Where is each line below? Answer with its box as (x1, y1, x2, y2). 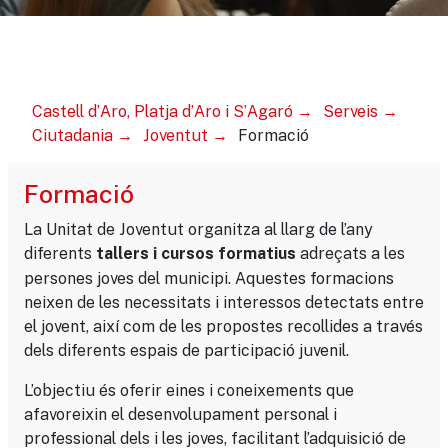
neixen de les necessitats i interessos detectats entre (24, 292, 424, 312)
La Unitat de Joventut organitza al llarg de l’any (24, 219, 373, 239)
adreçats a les (296, 243, 405, 263)
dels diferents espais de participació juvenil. (24, 340, 349, 360)
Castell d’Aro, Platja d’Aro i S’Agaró (32, 101, 293, 121)
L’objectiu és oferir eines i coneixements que (24, 380, 354, 400)
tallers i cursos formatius (96, 244, 296, 263)
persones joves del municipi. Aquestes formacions (24, 268, 394, 288)
